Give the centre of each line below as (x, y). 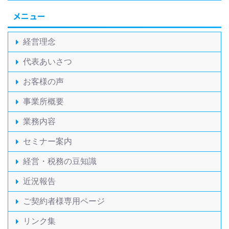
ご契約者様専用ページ (64, 201)
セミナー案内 (48, 141)
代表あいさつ (48, 61)
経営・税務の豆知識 (60, 161)
